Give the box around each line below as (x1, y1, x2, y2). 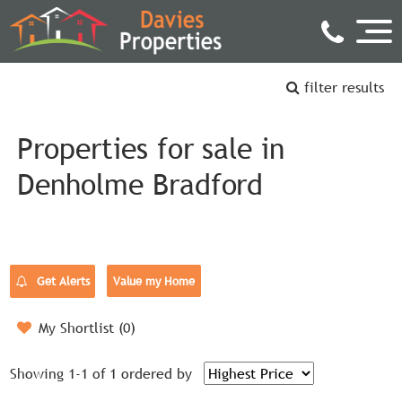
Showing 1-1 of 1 (10, 363, 118, 383)
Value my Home (112, 272, 196, 289)
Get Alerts (33, 272, 90, 289)
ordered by (121, 363, 192, 383)
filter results (300, 77, 384, 97)
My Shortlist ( (39, 317, 124, 337)
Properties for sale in (17, 130, 285, 167)
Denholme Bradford (17, 166, 264, 203)
